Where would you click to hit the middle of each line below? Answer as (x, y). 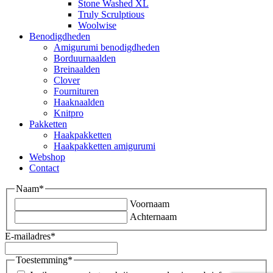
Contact (44, 168)
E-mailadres (28, 236)
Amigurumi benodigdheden (107, 48)
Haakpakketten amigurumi (105, 146)
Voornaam (150, 204)
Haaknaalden (79, 102)
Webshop (47, 157)
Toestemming (42, 260)
